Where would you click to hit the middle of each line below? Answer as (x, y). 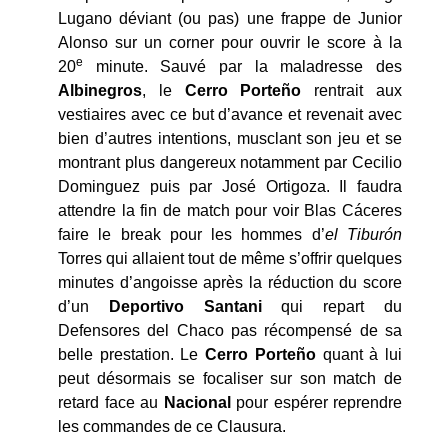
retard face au (111, 403)
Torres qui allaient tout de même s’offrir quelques (230, 259)
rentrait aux (352, 91)
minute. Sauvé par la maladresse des (242, 67)
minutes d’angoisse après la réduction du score (230, 283)
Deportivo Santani (185, 307)
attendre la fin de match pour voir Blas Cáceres (230, 211)
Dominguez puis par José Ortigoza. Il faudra (230, 187)
